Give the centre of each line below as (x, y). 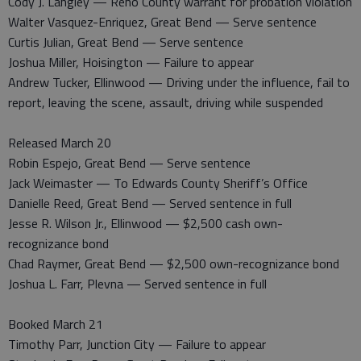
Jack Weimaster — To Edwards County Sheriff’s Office (158, 183)
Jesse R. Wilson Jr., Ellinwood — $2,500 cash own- (145, 223)
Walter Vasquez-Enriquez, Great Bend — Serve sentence (162, 22)
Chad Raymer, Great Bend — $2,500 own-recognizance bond (174, 263)
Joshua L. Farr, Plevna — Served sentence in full (137, 284)
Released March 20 (60, 143)
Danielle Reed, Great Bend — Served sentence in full (150, 203)
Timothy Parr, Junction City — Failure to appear (137, 344)
